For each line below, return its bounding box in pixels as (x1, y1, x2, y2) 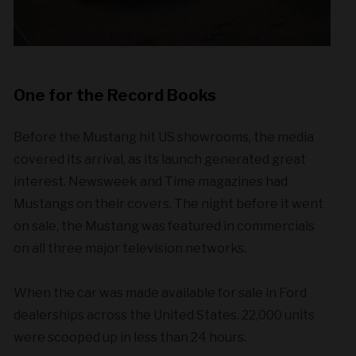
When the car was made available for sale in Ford (14, 284, 308, 300)
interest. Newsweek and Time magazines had (14, 173, 288, 189)
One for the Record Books (14, 85, 217, 105)
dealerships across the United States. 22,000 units (14, 307, 315, 323)
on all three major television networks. (14, 240, 247, 256)
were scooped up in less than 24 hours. (14, 329, 247, 345)
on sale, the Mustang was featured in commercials (14, 218, 315, 234)
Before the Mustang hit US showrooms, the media (14, 129, 315, 145)
